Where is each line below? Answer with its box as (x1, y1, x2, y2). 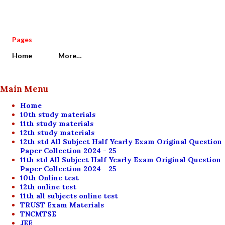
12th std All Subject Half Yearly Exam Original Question (20, 137, 222, 146)
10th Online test (20, 173, 79, 182)
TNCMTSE (20, 209, 56, 218)
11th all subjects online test (20, 191, 118, 200)
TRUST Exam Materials (20, 200, 104, 209)
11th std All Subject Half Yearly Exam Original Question (20, 155, 221, 164)
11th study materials (20, 119, 93, 128)
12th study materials (20, 128, 94, 137)
